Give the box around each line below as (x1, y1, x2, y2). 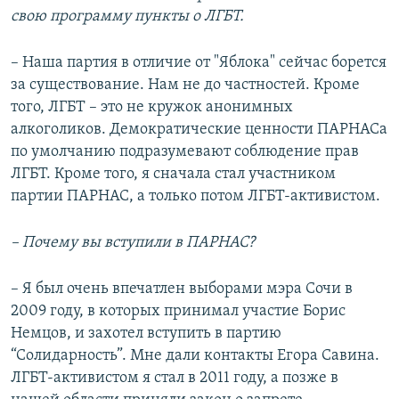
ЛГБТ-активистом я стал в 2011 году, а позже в (11, 370, 338, 387)
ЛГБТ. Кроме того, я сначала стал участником (11, 166, 336, 183)
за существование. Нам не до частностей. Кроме (11, 77, 360, 94)
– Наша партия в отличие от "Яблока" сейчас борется (11, 54, 387, 72)
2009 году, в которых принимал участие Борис (11, 303, 346, 321)
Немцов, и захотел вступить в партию (11, 325, 281, 343)
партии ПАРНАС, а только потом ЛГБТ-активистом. (11, 188, 380, 206)
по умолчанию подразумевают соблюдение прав (11, 143, 359, 161)
